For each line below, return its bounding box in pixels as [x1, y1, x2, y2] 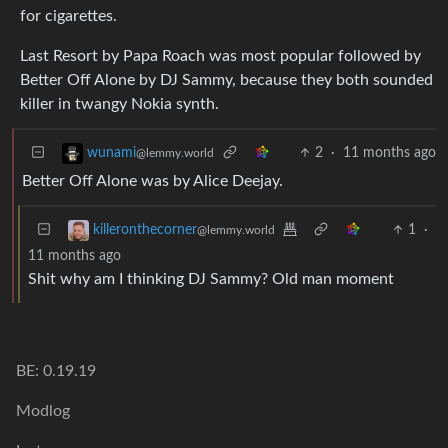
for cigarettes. [20, 7, 117, 24]
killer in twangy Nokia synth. [20, 95, 219, 112]
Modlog [16, 403, 70, 419]
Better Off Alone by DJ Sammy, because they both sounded [20, 71, 433, 88]
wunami [87, 146, 136, 160]
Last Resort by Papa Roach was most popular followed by [20, 47, 421, 64]
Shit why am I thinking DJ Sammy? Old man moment [28, 270, 394, 287]
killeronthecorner [93, 223, 197, 237]
